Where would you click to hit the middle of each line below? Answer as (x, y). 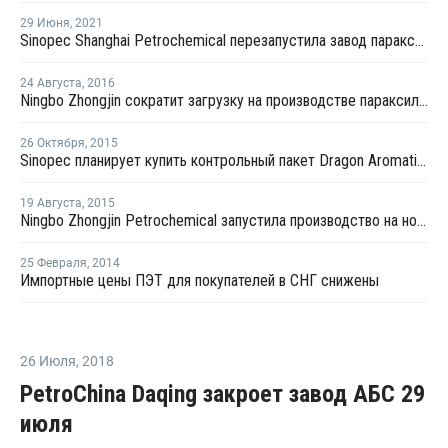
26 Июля (48, 361)
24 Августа (51, 83)
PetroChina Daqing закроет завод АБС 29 (222, 394)
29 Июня (45, 23)
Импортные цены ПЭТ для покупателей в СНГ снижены (199, 280)
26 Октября (52, 143)
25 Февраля (53, 263)
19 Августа (51, 203)
